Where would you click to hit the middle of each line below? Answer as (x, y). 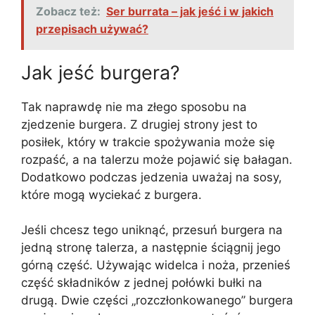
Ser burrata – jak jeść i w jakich (190, 11)
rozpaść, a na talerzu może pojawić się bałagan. (157, 159)
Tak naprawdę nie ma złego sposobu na (134, 107)
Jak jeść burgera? (101, 72)
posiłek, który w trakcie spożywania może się (148, 142)
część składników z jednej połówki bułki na (142, 283)
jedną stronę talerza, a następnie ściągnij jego (151, 248)
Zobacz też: (68, 11)
